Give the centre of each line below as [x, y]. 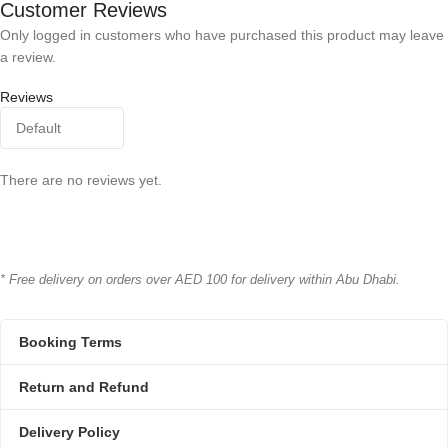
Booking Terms [70, 342]
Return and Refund [84, 387]
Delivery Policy [69, 432]
